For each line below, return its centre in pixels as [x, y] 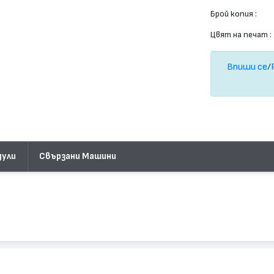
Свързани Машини [77, 157]
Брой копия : [234, 14]
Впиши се [247, 67]
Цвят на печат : [241, 35]
